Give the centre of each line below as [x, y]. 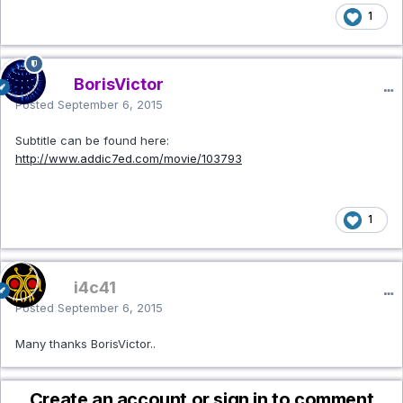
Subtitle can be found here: [92, 141]
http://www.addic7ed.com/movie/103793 [129, 159]
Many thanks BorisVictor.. [85, 343]
